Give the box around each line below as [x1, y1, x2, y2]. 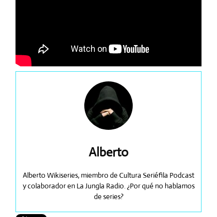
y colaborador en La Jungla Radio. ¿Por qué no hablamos [22, 181, 195, 191]
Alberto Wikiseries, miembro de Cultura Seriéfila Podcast [23, 170, 194, 180]
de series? [93, 192, 124, 201]
